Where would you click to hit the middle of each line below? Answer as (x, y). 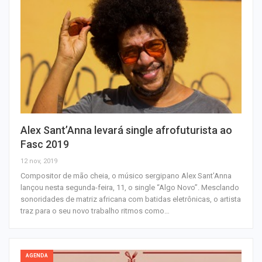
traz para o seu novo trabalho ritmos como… (95, 211)
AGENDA (37, 256)
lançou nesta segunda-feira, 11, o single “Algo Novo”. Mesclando (130, 188)
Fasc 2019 (45, 144)
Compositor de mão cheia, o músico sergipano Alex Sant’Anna (126, 176)
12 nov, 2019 (39, 161)
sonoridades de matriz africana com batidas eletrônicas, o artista (131, 199)
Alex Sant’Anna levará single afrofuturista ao (126, 130)
